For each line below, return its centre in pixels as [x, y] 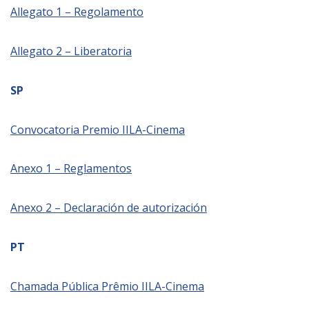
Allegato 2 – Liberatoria [71, 51]
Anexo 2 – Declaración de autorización [109, 208]
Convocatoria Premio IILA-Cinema [98, 129]
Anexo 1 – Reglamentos [71, 169]
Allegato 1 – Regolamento [77, 12]
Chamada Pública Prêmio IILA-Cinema [107, 286]
